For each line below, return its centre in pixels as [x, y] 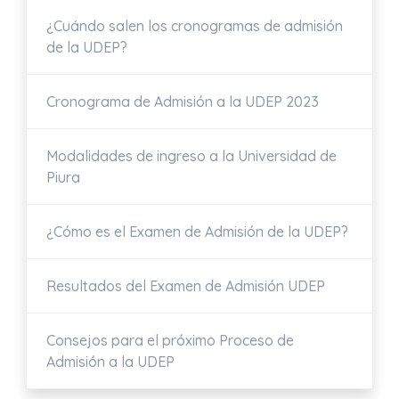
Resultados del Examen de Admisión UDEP [186, 286]
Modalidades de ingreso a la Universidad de [191, 156]
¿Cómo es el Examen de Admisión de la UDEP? [197, 232]
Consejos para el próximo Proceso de [170, 341]
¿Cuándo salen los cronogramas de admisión [195, 26]
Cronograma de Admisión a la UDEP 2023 [183, 102]
